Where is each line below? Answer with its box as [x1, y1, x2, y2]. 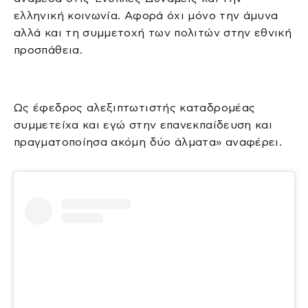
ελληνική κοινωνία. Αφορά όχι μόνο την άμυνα [14, 10, 278, 22]
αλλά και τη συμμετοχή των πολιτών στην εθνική [14, 27, 292, 39]
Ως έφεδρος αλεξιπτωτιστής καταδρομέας [14, 102, 256, 114]
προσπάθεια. [14, 44, 82, 56]
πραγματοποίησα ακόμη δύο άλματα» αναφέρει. [14, 136, 283, 148]
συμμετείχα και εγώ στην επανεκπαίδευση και [14, 119, 273, 131]
